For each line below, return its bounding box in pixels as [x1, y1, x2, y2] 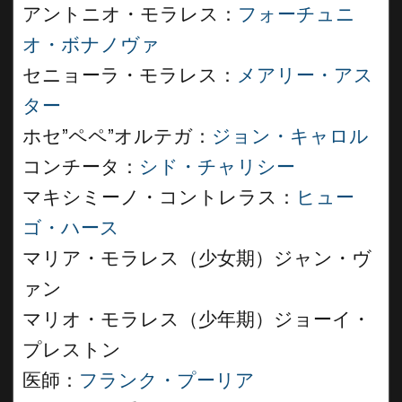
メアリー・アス [237, 65, 373, 86]
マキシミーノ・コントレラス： [22, 187, 296, 208]
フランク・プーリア [79, 370, 255, 391]
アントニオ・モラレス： [22, 4, 238, 25]
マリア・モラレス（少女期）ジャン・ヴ [22, 248, 371, 269]
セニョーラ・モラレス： [22, 65, 237, 86]
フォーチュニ [238, 4, 355, 25]
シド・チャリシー [139, 156, 295, 178]
